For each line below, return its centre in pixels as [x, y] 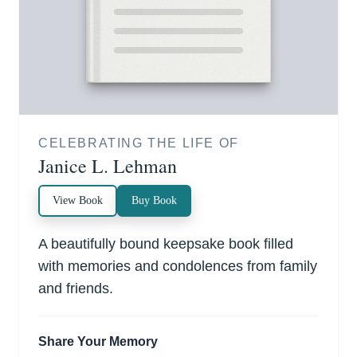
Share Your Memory [98, 342]
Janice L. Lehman [108, 166]
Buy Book [154, 201]
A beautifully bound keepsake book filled [166, 244]
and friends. [76, 289]
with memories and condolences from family [178, 267]
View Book [78, 201]
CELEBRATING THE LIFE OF [139, 143]
